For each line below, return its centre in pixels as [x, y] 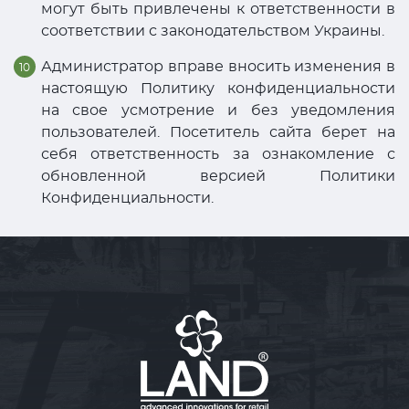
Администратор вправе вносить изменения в [218, 67]
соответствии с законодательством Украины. [213, 31]
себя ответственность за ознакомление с [218, 154]
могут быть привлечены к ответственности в [218, 9]
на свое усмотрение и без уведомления [218, 110]
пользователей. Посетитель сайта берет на [218, 132]
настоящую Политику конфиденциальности [218, 89]
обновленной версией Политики [218, 176]
